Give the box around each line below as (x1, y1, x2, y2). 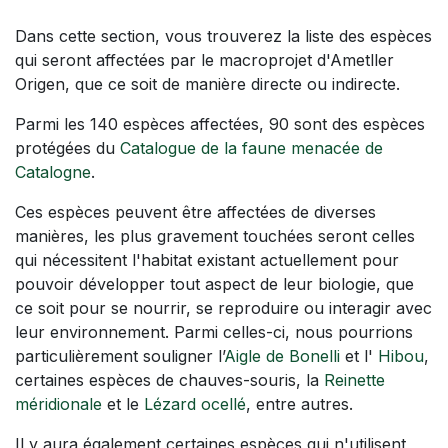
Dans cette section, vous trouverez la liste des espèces (15, 25, 432, 46)
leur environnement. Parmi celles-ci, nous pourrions (15, 321, 413, 342)
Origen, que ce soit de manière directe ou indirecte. (15, 73, 400, 94)
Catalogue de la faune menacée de (120, 137, 383, 158)
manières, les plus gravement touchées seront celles (15, 225, 415, 246)
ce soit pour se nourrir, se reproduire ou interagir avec (15, 297, 432, 318)
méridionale (15, 393, 102, 414)
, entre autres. (246, 393, 353, 414)
